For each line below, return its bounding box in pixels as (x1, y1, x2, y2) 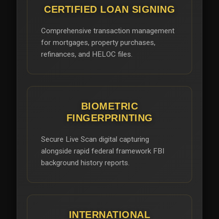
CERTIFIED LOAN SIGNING (44, 3, 175, 15)
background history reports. (41, 158, 130, 167)
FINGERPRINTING (66, 112, 153, 123)
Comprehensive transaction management (41, 26, 175, 35)
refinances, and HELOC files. (41, 49, 132, 59)
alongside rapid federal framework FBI (41, 146, 164, 155)
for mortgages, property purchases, (41, 38, 155, 47)
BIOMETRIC (81, 100, 138, 111)
